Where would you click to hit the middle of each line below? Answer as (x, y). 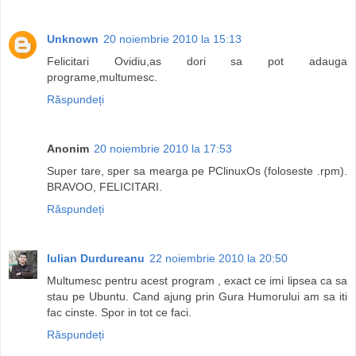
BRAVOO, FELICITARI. (104, 187)
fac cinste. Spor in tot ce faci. (119, 313)
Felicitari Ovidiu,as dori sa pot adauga (197, 62)
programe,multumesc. (102, 77)
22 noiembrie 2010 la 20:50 (219, 259)
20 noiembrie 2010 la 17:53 (163, 149)
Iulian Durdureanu (96, 259)
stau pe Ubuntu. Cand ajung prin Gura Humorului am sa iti (197, 297)
